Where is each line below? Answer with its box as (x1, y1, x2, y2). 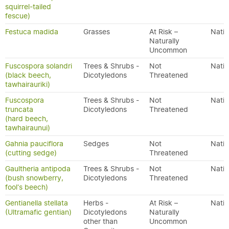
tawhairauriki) (5, 80, 50, 89)
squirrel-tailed (5, 2, 51, 11)
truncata (5, 105, 33, 114)
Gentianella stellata (5, 198, 68, 208)
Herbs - (83, 198, 108, 208)
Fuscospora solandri (5, 61, 72, 71)
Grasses (83, 27, 110, 36)
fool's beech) (5, 182, 48, 192)
